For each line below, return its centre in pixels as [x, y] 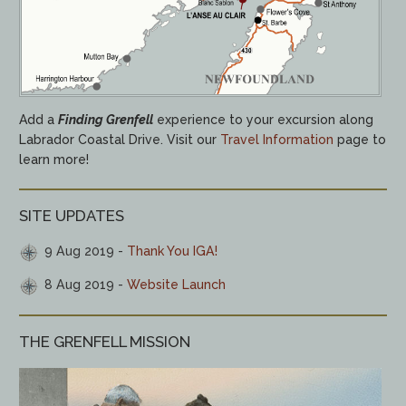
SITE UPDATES [72, 215]
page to [360, 139]
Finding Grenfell [106, 119]
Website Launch [177, 285]
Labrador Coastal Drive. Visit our [120, 139]
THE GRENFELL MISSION [105, 342]
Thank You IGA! [173, 251]
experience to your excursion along [264, 119]
